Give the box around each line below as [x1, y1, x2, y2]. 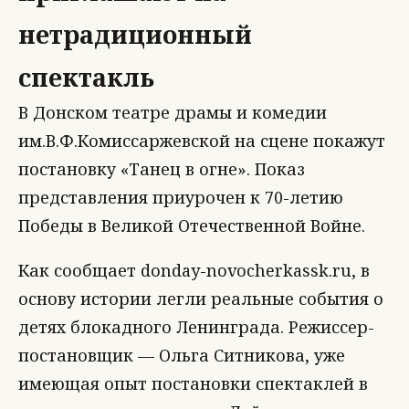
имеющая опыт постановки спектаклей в [18, 372, 368, 394]
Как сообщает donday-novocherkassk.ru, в [18, 259, 370, 281]
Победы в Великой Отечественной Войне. [18, 215, 365, 236]
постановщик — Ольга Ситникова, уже [18, 344, 345, 366]
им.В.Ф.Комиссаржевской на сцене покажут [18, 130, 385, 152]
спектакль [18, 60, 154, 94]
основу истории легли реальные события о [18, 288, 383, 309]
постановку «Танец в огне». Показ [18, 158, 305, 180]
